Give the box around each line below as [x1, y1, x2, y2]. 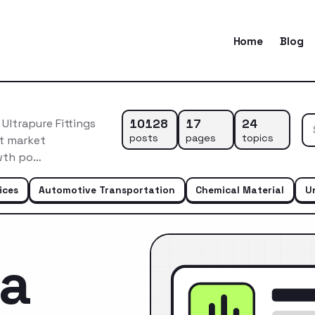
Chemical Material [195, 183, 285, 196]
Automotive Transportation [39, 183, 176, 196]
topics [241, 131, 274, 144]
